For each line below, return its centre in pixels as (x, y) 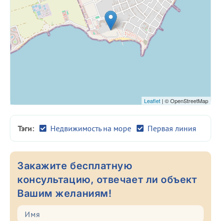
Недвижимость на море (91, 129)
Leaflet (152, 101)
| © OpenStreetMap (184, 101)
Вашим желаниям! (65, 194)
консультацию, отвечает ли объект (107, 180)
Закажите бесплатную (75, 166)
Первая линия (172, 129)
